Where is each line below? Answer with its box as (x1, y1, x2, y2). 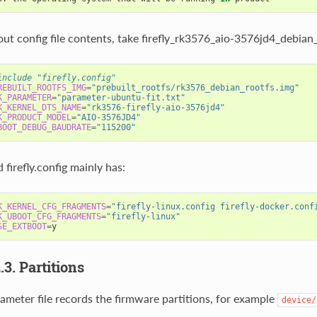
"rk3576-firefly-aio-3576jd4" (86, 102, 225, 113)
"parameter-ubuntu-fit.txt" (56, 92, 185, 103)
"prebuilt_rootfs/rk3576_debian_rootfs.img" (91, 82, 299, 93)
